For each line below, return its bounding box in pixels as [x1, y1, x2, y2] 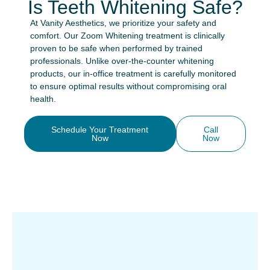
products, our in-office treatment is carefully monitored [30, 69, 236, 78]
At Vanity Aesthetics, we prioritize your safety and [30, 18, 216, 28]
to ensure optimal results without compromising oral [30, 81, 227, 91]
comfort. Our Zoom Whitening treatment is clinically [30, 31, 225, 40]
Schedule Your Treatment [51, 125, 149, 134]
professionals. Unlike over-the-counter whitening [30, 56, 214, 66]
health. [30, 94, 56, 104]
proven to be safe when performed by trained [30, 43, 202, 53]
